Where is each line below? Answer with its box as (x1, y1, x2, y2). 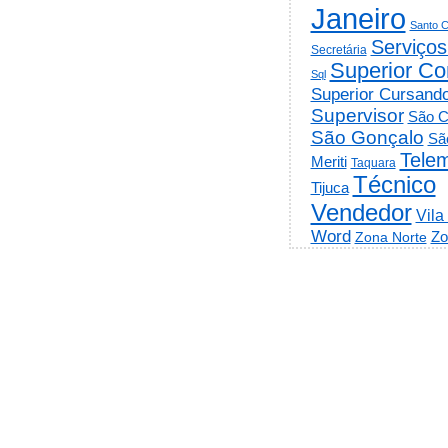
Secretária (310, 42, 367, 56)
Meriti (310, 152, 347, 170)
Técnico (352, 171, 436, 198)
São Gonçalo (310, 126, 424, 148)
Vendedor (310, 198, 412, 226)
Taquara (350, 155, 396, 170)
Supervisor (310, 104, 404, 126)
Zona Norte (354, 228, 427, 245)
